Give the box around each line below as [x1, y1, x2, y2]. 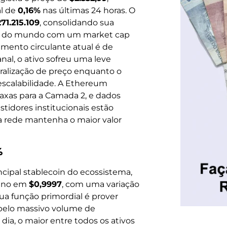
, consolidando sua [40, 18, 114, 28]
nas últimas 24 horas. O [41, 6, 135, 16]
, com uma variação [62, 179, 139, 189]
